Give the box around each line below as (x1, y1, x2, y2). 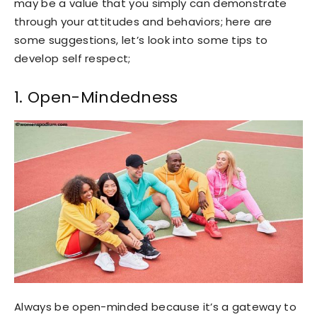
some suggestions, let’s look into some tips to (14, 32, 268, 47)
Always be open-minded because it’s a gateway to (14, 299, 297, 314)
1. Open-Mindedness (14, 86, 183, 108)
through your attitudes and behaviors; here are (14, 13, 272, 29)
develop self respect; (14, 50, 131, 66)
